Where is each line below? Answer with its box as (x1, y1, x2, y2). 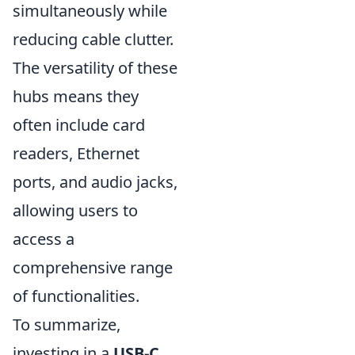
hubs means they (13, 86, 139, 107)
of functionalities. (13, 285, 139, 307)
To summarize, (13, 314, 120, 335)
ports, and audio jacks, (13, 171, 177, 193)
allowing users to (13, 200, 138, 221)
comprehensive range (13, 257, 173, 278)
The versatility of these (13, 57, 177, 78)
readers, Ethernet (13, 143, 139, 164)
